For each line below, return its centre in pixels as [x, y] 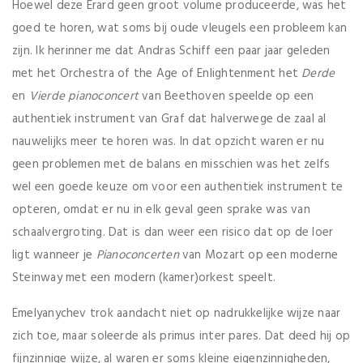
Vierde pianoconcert [83, 97]
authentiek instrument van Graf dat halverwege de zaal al [169, 120]
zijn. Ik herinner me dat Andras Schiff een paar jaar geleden [171, 51]
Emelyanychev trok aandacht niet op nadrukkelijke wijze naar [177, 314]
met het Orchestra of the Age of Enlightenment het [157, 74]
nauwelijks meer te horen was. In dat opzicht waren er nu [169, 142]
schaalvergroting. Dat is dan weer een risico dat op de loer [173, 233]
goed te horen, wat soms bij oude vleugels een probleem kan [180, 29]
